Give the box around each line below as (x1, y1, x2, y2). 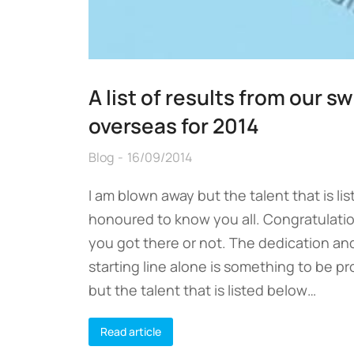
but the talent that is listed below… (88, 280, 316, 299)
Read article (100, 323, 161, 339)
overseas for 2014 (88, 111, 259, 140)
